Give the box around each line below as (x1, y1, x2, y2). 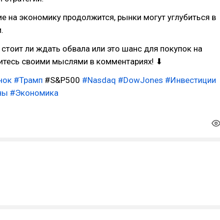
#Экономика (10, 88, 58, 98)
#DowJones (118, 75, 163, 85)
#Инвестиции (165, 75, 216, 85)
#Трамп (14, 75, 43, 85)
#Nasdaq (82, 75, 116, 85)
